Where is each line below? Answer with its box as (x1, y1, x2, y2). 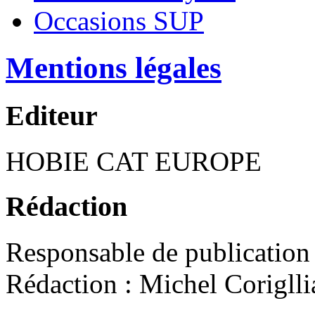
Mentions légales (6, 51, 221, 85)
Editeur (6, 99, 98, 131)
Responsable (6, 237, 145, 268)
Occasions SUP (34, 6, 204, 37)
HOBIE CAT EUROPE (6, 146, 262, 176)
